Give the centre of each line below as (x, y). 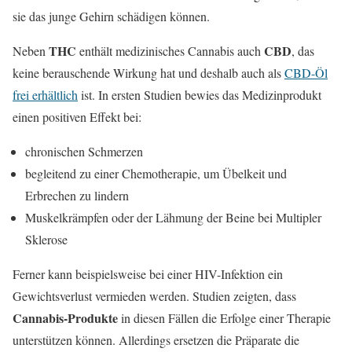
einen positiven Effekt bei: (77, 117)
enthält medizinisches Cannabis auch (170, 51)
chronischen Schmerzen (84, 152)
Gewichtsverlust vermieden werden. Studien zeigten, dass (154, 296)
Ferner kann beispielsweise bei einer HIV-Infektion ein (148, 274)
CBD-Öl (306, 73)
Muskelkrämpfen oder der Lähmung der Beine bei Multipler (173, 218)
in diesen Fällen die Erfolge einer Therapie (224, 318)
